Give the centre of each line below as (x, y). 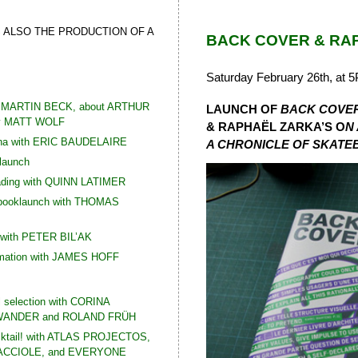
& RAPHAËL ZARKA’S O (275, 127)
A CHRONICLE (249, 144)
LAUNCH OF (243, 109)
